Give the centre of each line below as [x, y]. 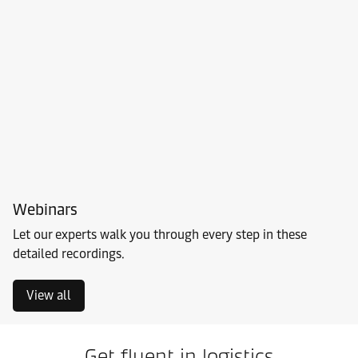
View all [49, 295]
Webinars [45, 209]
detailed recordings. [69, 254]
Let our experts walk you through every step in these [160, 235]
